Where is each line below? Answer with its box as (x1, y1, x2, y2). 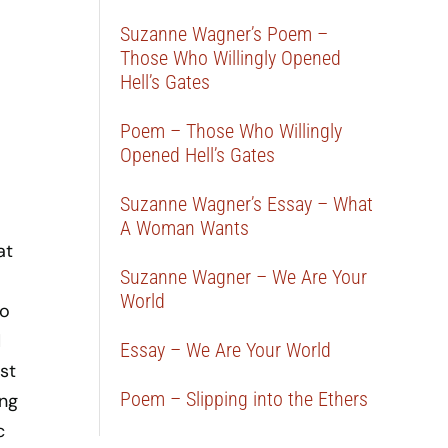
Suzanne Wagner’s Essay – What (120, 192, 374, 216)
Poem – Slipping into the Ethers (120, 387, 369, 411)
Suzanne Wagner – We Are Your (120, 265, 368, 289)
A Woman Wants (120, 216, 250, 240)
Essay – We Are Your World (120, 338, 332, 362)
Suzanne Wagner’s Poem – (120, 22, 329, 46)
